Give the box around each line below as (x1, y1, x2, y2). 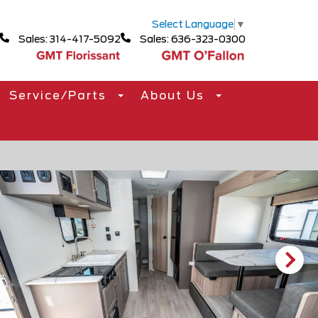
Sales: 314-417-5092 (16, 33, 121, 45)
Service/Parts (9, 89, 111, 102)
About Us (140, 89, 209, 102)
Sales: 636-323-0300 (138, 33, 246, 45)
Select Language (152, 18, 234, 30)
